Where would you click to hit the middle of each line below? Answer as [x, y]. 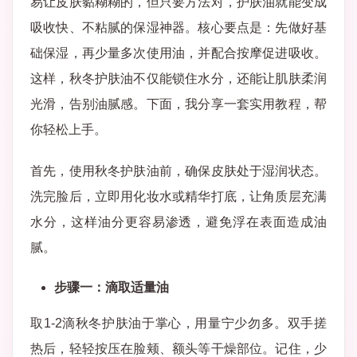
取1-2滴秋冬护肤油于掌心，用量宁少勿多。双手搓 [178, 323]
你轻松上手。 [69, 129]
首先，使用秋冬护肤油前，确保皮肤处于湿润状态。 [178, 171]
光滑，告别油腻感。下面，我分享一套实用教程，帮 [178, 104]
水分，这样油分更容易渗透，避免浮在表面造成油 [178, 222]
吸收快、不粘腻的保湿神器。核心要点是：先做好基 [178, 27]
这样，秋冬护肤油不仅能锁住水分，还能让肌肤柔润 [178, 78]
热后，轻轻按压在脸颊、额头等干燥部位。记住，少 [178, 349]
